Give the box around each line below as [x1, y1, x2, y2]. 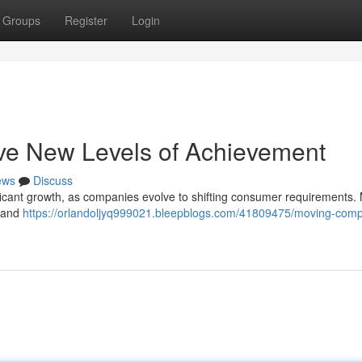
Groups [2, 12, 40, 28]
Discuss [33, 172, 73, 188]
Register [65, 12, 107, 28]
